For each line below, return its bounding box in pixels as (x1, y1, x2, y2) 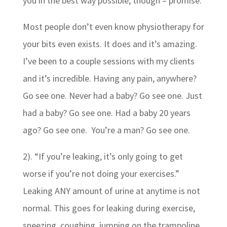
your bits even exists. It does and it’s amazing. (22, 38, 197, 50)
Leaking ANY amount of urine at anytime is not (22, 185, 200, 197)
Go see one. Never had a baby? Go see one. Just (22, 90, 202, 102)
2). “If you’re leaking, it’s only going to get (22, 150, 183, 163)
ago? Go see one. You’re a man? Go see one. (22, 124, 190, 136)
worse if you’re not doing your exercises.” (22, 168, 179, 180)
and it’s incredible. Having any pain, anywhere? (22, 72, 197, 85)
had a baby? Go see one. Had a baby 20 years (22, 107, 191, 119)
